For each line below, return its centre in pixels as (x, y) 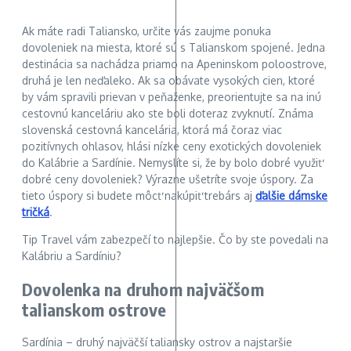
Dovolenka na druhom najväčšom (143, 289)
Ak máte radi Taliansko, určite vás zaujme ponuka (147, 31)
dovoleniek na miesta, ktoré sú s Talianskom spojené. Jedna (174, 48)
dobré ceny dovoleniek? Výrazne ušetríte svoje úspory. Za (168, 179)
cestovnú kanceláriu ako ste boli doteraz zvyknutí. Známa (168, 114)
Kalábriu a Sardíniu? (72, 256)
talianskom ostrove (94, 309)
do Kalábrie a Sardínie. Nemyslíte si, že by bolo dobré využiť (172, 163)
